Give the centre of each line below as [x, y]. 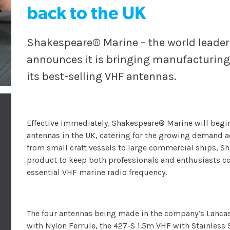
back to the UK [87, 15]
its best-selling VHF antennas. [102, 77]
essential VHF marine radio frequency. [97, 172]
